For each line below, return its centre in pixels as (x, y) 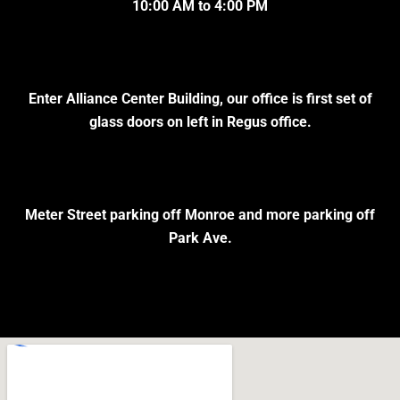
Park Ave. (200, 238)
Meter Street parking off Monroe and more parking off (200, 215)
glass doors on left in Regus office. (200, 122)
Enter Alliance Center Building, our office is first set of (200, 99)
